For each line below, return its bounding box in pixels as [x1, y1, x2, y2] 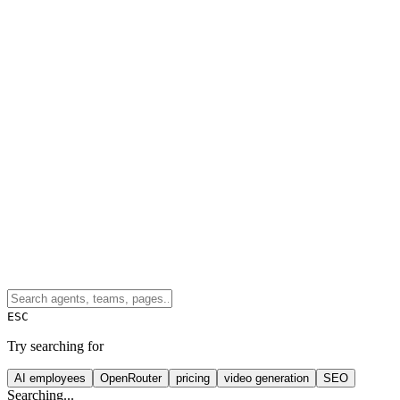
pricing [176, 371, 210, 385]
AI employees [14, 371, 86, 385]
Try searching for [7, 338, 104, 354]
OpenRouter [100, 371, 162, 385]
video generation [224, 371, 309, 385]
